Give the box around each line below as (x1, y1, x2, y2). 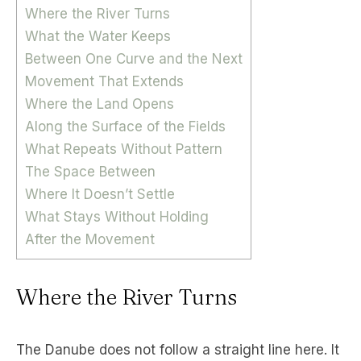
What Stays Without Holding (25, 208, 209, 225)
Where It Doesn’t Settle (25, 185, 175, 202)
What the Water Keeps (25, 27, 171, 44)
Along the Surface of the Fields (25, 118, 226, 135)
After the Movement (25, 230, 155, 247)
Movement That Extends (25, 73, 184, 89)
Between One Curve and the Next (25, 50, 243, 67)
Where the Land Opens (25, 95, 174, 112)
